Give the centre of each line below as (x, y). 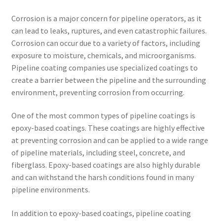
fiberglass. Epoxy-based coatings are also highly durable (106, 165)
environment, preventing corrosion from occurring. (98, 92)
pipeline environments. (50, 190)
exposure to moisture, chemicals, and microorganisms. (103, 55)
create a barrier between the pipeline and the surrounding (109, 80)
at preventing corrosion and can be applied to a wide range (110, 140)
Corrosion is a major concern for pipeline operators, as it (106, 18)
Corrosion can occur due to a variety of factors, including (106, 43)
